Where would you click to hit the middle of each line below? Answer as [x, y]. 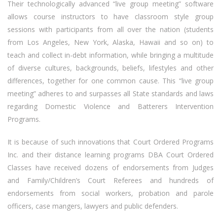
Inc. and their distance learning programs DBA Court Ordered [110, 155]
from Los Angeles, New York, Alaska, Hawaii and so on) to [110, 42]
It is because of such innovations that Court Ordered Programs [110, 142]
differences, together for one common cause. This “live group [110, 81]
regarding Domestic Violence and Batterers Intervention [110, 107]
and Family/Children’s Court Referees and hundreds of [110, 181]
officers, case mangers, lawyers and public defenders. [93, 206]
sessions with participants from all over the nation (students [110, 30]
